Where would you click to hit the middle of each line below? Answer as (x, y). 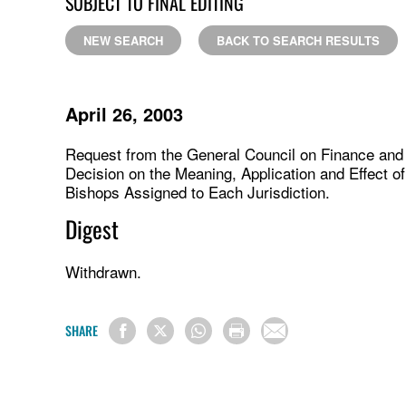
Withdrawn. (103, 271)
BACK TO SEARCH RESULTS (298, 40)
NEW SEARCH (123, 40)
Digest (92, 228)
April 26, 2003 (124, 113)
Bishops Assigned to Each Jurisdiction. (198, 191)
